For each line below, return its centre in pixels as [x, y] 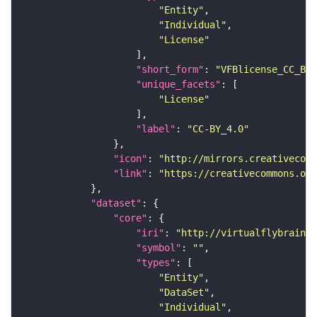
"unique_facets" [178, 85]
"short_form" [170, 70]
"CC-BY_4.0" [218, 129]
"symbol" [158, 248]
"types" [156, 263]
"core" [130, 218]
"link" [130, 174]
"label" [156, 129]
